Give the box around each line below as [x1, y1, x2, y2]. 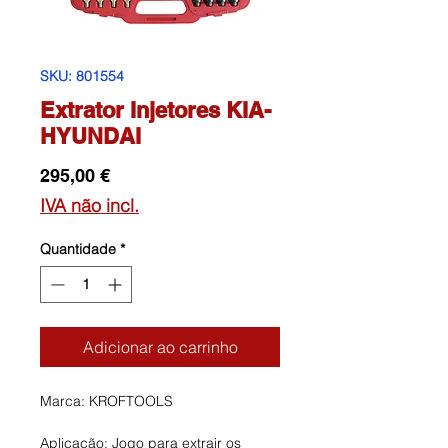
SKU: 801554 [40, 67, 124, 86]
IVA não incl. [40, 194, 139, 218]
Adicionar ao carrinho [82, 337, 238, 358]
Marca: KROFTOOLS [40, 392, 173, 411]
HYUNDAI [40, 123, 141, 150]
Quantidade [40, 240, 116, 259]
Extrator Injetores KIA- [40, 97, 271, 124]
